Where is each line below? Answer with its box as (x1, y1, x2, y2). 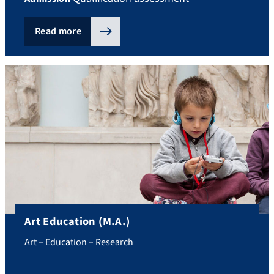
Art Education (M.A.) (24, 213, 130, 229)
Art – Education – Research (24, 235, 133, 249)
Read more (35, 24, 81, 38)
